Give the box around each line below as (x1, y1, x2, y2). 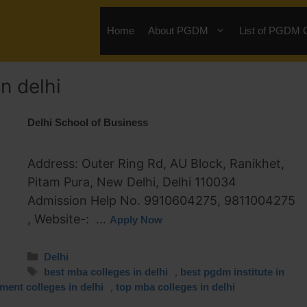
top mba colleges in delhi (116, 280, 235, 293)
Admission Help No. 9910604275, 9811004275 (27, 193, 295, 208)
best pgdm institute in (180, 265, 285, 278)
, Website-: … (27, 212, 110, 226)
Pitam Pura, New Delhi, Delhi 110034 (27, 175, 236, 189)
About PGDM (148, 25, 208, 36)
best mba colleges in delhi (44, 265, 169, 278)
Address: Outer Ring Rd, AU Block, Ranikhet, (27, 156, 284, 171)
